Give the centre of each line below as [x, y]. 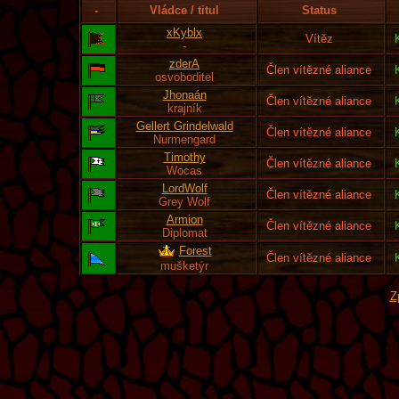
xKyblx [184, 33]
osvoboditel [184, 77]
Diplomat [184, 233]
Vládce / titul [184, 10]
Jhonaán [184, 95]
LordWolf [184, 188]
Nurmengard [184, 139]
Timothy [184, 157]
